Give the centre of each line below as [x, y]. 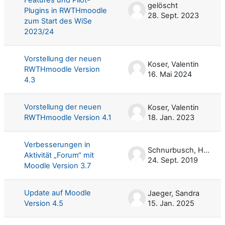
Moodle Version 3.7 [58, 165]
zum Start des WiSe [58, 21]
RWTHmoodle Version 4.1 [68, 117]
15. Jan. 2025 [171, 203]
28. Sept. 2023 [173, 15]
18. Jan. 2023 [171, 117]
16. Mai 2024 [170, 74]
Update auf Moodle [58, 193]
